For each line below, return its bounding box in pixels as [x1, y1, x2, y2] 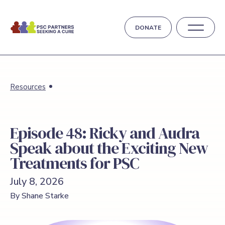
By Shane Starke [10, 190, 69, 201]
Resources [10, 81, 46, 92]
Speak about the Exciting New [10, 137, 208, 159]
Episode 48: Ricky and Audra [10, 122, 199, 144]
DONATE [135, 24, 161, 32]
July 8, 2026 [10, 175, 64, 188]
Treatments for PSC [10, 152, 139, 174]
